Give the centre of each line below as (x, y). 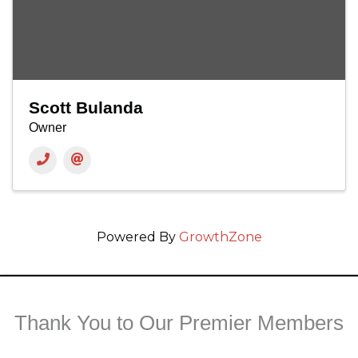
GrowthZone (220, 237)
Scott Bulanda (86, 108)
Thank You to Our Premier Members (179, 323)
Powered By (137, 237)
